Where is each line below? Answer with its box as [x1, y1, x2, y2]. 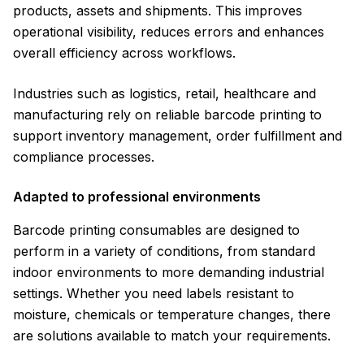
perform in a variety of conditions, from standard [13, 243, 315, 259]
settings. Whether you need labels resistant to [13, 285, 294, 301]
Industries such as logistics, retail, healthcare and [13, 85, 316, 102]
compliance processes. [13, 149, 154, 165]
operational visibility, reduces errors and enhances [13, 24, 324, 40]
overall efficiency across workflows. [13, 45, 236, 61]
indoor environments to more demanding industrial [13, 264, 324, 280]
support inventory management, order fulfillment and [13, 128, 342, 144]
